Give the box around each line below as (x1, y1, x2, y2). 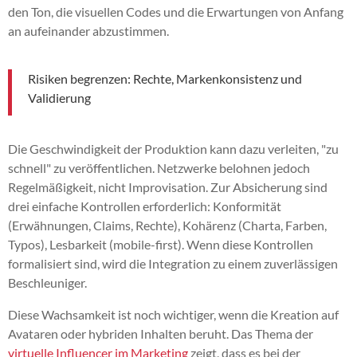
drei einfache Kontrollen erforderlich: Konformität (8, 198, 281, 214)
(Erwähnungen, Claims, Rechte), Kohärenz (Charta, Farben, (8, 217, 327, 233)
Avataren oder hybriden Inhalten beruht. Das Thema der (8, 325, 313, 341)
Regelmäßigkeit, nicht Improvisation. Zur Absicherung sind (8, 178, 328, 194)
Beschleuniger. (8, 274, 87, 290)
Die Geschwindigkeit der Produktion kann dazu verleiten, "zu (8, 140, 339, 156)
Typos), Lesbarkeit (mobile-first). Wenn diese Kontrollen (8, 236, 313, 252)
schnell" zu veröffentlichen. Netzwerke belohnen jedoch (8, 159, 310, 175)
